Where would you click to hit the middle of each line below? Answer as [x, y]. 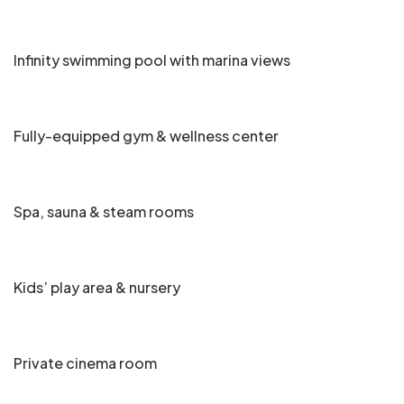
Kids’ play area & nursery [97, 287]
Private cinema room [85, 363]
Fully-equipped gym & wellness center [146, 135]
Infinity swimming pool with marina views [152, 60]
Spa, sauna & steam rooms [104, 211]
